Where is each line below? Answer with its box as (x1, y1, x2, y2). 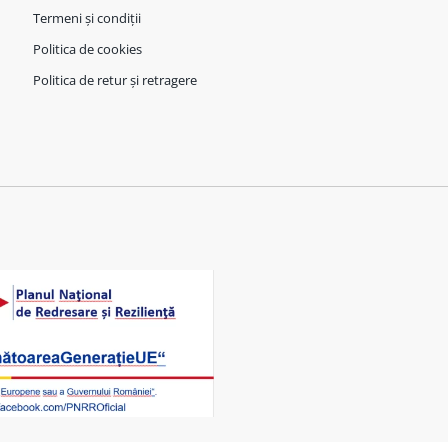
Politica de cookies (32, 39, 142, 58)
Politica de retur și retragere (32, 70, 197, 89)
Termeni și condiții (32, 8, 141, 27)
